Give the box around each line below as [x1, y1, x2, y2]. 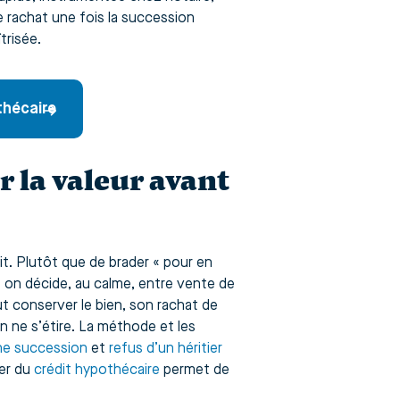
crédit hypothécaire [34, 363, 160, 379]
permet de [160, 363, 229, 379]
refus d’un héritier [109, 342, 222, 357]
